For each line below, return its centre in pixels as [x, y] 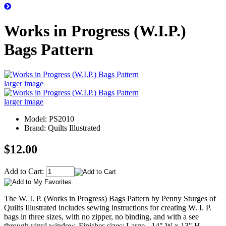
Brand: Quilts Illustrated [62, 128]
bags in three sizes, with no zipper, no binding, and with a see [101, 216]
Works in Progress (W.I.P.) [95, 31]
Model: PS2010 [49, 119]
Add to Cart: [25, 171]
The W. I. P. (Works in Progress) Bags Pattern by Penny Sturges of [110, 198]
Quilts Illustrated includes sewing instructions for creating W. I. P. [108, 207]
